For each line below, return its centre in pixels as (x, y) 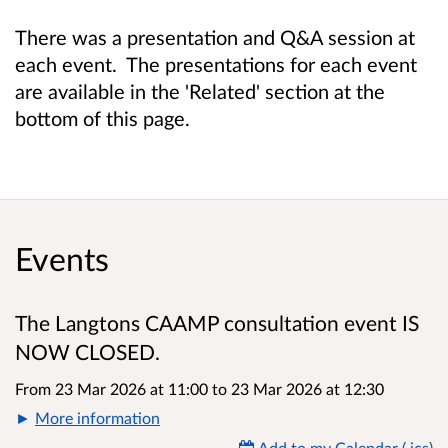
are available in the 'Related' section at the (200, 91)
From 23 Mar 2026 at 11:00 (113, 388)
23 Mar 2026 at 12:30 (305, 388)
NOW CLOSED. (87, 351)
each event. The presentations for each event (216, 64)
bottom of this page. (105, 118)
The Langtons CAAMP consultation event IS (217, 322)
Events (62, 258)
